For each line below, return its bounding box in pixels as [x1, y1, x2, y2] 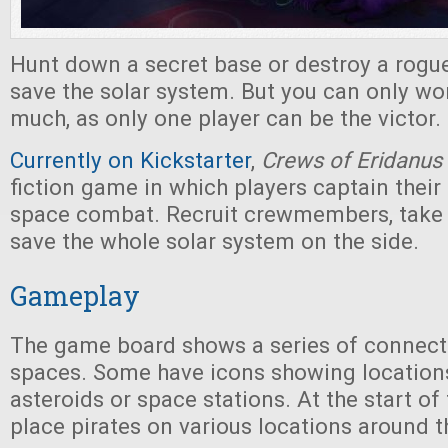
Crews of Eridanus [261, 147, 442, 173]
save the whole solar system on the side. [10, 228, 419, 254]
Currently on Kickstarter [10, 147, 251, 173]
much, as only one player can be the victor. [10, 105, 441, 131]
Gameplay [10, 278, 140, 313]
